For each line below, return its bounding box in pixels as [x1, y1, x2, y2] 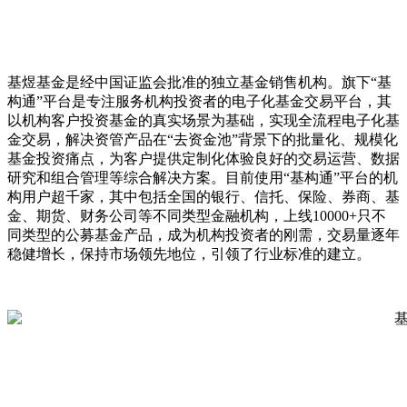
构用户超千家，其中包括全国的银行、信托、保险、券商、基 [7, 188, 400, 204]
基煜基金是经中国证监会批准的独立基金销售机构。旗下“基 [7, 74, 392, 90]
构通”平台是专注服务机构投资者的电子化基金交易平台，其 [7, 93, 392, 109]
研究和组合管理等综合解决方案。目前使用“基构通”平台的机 [7, 169, 398, 185]
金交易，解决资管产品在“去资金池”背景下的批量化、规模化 [7, 131, 398, 147]
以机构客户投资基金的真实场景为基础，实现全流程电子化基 [7, 112, 400, 128]
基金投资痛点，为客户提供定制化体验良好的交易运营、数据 [7, 150, 400, 166]
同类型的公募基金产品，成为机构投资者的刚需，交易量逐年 [7, 226, 400, 243]
